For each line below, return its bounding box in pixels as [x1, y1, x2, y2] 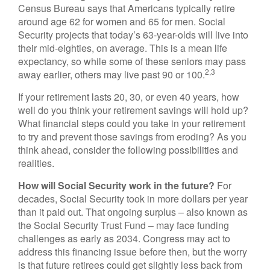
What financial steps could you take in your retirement [18, 116, 245, 130]
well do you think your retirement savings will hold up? [18, 103, 248, 117]
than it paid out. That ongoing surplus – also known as [18, 205, 248, 219]
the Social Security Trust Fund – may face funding [18, 218, 229, 232]
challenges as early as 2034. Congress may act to [18, 231, 230, 245]
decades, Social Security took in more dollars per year [18, 192, 248, 206]
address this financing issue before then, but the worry [18, 245, 247, 259]
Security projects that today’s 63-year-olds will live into [18, 28, 248, 42]
